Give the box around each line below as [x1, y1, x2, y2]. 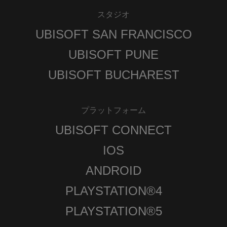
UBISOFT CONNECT [55, 123, 172, 137]
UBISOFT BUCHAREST [48, 68, 179, 82]
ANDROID [86, 164, 141, 178]
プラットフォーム [81, 106, 146, 115]
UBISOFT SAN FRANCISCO [35, 27, 192, 42]
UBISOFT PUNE [68, 48, 159, 62]
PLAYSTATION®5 [65, 204, 162, 218]
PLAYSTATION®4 [65, 184, 162, 198]
